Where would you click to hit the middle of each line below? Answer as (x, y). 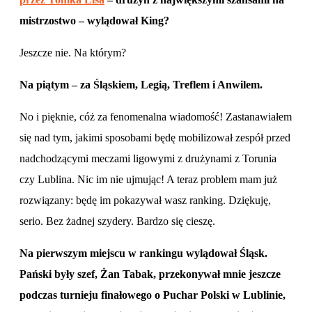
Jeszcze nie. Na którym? (74, 52)
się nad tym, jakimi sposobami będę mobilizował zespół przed (155, 137)
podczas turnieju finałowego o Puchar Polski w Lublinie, (153, 295)
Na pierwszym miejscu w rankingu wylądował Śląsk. (143, 253)
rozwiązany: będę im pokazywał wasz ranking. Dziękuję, (145, 200)
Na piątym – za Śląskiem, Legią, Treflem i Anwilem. (142, 84)
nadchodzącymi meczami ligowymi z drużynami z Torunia (148, 158)
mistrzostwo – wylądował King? (94, 20)
